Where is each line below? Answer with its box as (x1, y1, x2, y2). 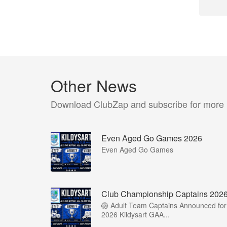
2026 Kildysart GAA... (101, 209, 170, 219)
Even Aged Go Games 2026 (101, 132, 202, 144)
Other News (51, 73, 137, 97)
